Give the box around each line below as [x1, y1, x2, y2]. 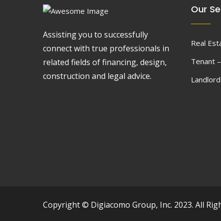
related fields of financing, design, [43, 57, 167, 68]
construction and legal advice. [43, 71, 151, 82]
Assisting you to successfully [43, 29, 148, 40]
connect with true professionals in [43, 43, 169, 54]
